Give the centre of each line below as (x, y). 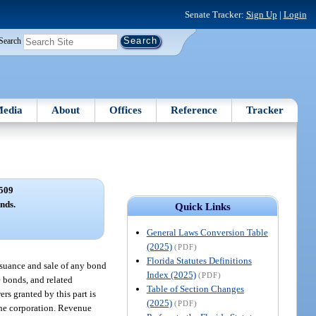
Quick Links (202, 206)
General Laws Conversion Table (207, 232)
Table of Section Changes (195, 288)
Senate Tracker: (215, 14)
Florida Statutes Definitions (199, 260)
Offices (125, 110)
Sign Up (261, 14)
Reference (194, 110)
